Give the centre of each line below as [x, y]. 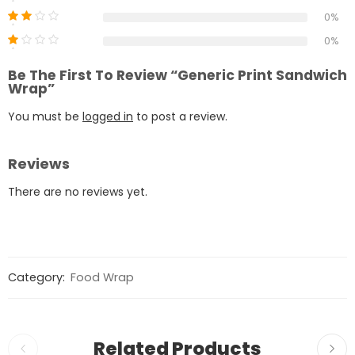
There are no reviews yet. [78, 191]
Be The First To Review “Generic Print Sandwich [177, 75]
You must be [45, 116]
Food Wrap [102, 277]
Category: [38, 277]
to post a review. [180, 116]
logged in [108, 116]
